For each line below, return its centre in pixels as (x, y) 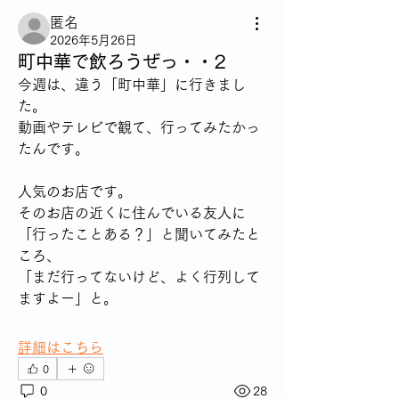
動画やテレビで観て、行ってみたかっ (139, 127)
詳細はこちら (61, 347)
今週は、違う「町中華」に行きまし (132, 85)
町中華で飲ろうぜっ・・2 (122, 61)
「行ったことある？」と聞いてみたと (139, 234)
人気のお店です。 (75, 191)
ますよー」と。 (68, 298)
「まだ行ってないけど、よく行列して (139, 277)
